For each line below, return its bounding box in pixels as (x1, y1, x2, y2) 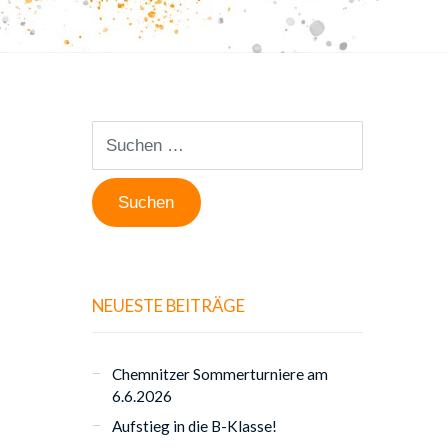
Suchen (90, 122, 138, 141)
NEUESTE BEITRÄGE (91, 294, 245, 316)
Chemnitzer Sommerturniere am (112, 364, 329, 383)
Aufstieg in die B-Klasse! (112, 417, 278, 436)
